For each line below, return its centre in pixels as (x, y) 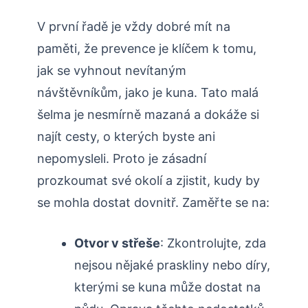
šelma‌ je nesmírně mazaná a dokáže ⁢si (148, 115)
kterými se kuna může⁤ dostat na (167, 287)
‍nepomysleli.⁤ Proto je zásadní (122, 159)
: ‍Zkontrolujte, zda (213, 243)
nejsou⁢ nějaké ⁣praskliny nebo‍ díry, (172, 265)
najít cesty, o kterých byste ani (126, 137)
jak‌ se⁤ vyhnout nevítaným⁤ (112, 71)
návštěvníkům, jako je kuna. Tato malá (148, 93)
